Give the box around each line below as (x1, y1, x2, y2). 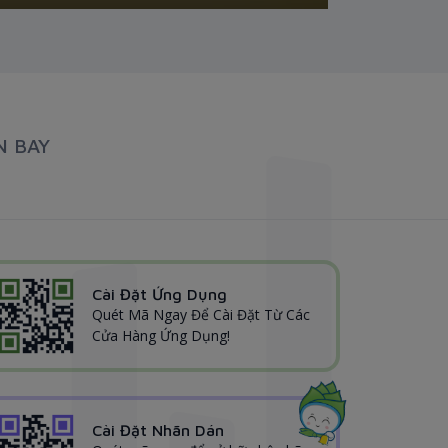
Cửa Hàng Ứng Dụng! (92, 326, 230, 346)
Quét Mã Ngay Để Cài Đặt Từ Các (92, 305, 310, 325)
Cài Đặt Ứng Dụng (92, 285, 227, 304)
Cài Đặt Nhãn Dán (92, 421, 224, 440)
